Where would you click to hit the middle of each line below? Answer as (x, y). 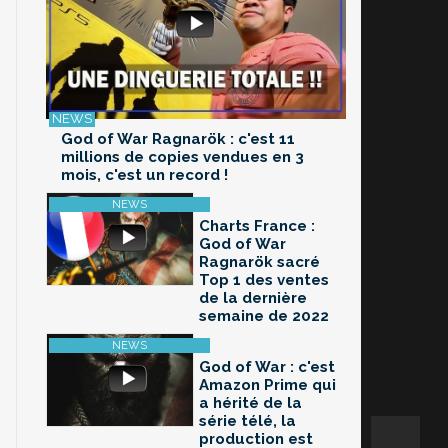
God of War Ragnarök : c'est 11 (178, 139)
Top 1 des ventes (264, 280)
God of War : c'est (267, 367)
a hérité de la (250, 403)
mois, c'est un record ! (144, 175)
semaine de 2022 (264, 316)
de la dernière (253, 298)
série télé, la (247, 421)
